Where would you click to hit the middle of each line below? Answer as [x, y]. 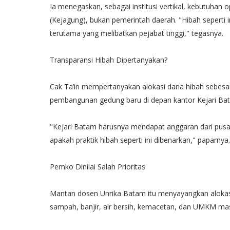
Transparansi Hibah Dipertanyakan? [109, 60]
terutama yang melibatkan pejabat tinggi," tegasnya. [139, 33]
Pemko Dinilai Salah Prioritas [98, 167]
